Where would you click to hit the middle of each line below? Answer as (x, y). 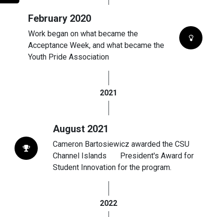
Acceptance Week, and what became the (96, 46)
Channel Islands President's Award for (123, 156)
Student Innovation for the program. (112, 168)
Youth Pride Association (69, 57)
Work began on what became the (83, 34)
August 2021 (81, 129)
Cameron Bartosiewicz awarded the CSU (121, 144)
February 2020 (59, 19)
